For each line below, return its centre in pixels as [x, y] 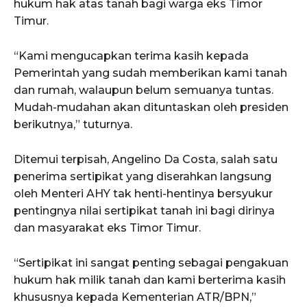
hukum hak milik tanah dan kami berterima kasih [150, 280]
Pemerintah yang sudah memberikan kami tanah [150, 73]
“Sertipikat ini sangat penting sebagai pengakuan [151, 262]
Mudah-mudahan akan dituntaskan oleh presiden [151, 107]
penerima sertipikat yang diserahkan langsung [143, 176]
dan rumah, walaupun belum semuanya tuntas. [144, 90]
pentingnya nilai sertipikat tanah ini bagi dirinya [144, 210]
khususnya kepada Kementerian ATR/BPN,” [135, 297]
